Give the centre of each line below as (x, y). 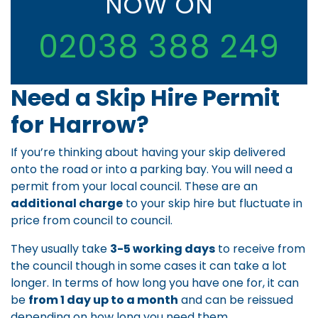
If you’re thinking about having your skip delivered (148, 153)
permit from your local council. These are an (134, 187)
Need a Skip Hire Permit (145, 98)
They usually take (60, 249)
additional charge (67, 204)
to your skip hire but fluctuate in (213, 204)
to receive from (260, 249)
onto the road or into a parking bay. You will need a (152, 170)
